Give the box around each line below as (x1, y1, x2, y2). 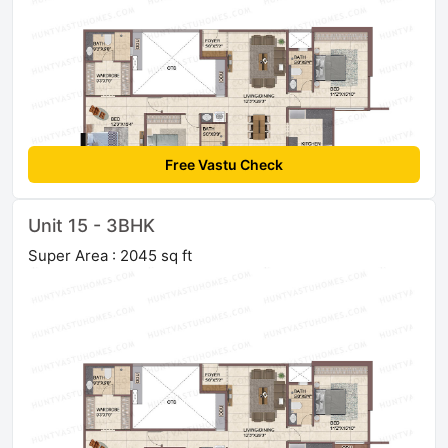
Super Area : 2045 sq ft (28, 246, 192, 266)
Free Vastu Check (165, 156, 283, 174)
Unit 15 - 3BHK (28, 215, 155, 237)
